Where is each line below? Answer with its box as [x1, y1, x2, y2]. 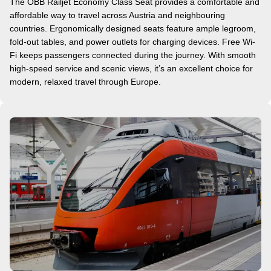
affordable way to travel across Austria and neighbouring [10, 10, 225, 21]
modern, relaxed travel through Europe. [10, 77, 161, 87]
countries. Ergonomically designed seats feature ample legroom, [10, 24, 256, 34]
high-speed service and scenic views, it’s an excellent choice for [10, 64, 253, 74]
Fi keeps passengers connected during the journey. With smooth [10, 50, 256, 60]
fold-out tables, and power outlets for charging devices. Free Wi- [10, 37, 255, 47]
